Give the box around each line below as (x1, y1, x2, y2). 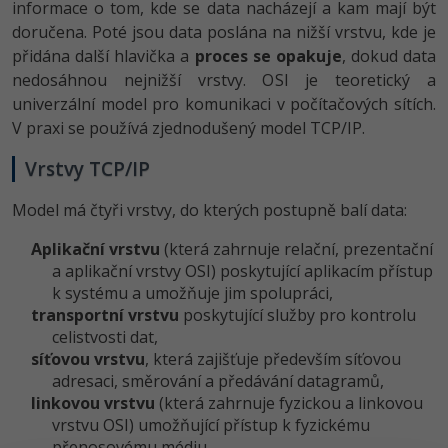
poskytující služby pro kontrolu (179, 303, 417, 326)
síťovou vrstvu (31, 347, 146, 370)
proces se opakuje (194, 44, 342, 67)
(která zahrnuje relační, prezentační (160, 237, 434, 260)
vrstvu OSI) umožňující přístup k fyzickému (52, 413, 370, 436)
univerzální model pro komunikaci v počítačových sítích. (12, 92, 436, 115)
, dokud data (341, 44, 436, 67)
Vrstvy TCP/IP (25, 155, 150, 182)
